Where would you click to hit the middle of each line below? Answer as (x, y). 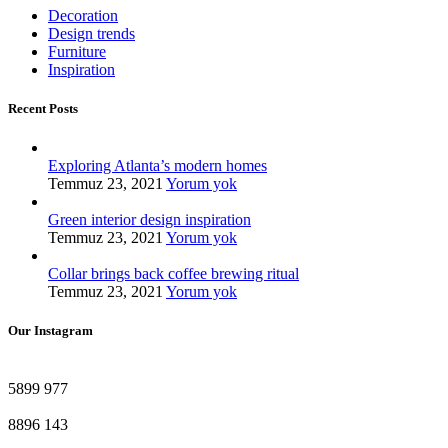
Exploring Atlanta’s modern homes (157, 166)
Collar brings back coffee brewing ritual (173, 274)
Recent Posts (43, 109)
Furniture (77, 51)
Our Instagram (50, 331)
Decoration (83, 15)
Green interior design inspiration (149, 220)
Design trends (91, 33)
